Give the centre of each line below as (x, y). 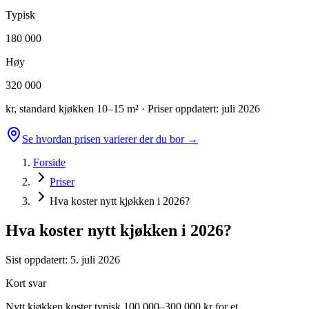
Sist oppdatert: (38, 259)
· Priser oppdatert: (180, 109)
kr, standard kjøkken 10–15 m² (72, 109)
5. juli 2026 (95, 259)
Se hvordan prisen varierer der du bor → (110, 139)
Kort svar (26, 283)
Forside (49, 162)
